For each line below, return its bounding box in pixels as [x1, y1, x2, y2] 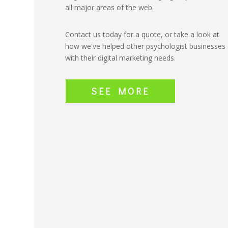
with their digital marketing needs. [65, 53, 176, 63]
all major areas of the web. [65, 3, 154, 13]
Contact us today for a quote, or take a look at [65, 30, 219, 40]
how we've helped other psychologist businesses [65, 41, 225, 51]
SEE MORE [91, 85, 150, 98]
